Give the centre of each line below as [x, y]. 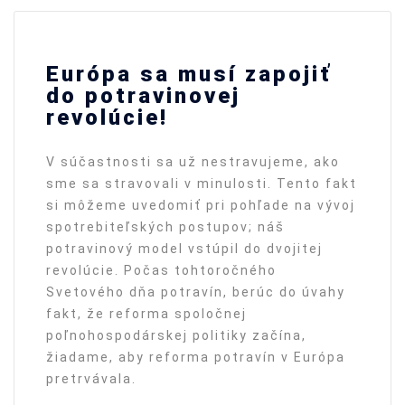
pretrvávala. [91, 379]
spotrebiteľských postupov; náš [165, 227]
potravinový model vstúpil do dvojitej [184, 249]
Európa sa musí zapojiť [188, 74]
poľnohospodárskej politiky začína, [176, 335]
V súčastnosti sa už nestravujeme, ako [193, 162]
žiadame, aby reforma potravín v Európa [196, 357]
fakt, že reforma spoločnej [146, 314]
